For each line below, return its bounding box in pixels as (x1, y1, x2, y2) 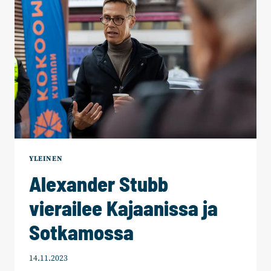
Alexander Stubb (29, 171, 168, 196)
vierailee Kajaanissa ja (29, 195, 218, 220)
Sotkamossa (29, 219, 134, 244)
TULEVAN (72, 11, 112, 22)
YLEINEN (29, 154, 63, 163)
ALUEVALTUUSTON (72, 24, 152, 35)
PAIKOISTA (72, 37, 118, 48)
